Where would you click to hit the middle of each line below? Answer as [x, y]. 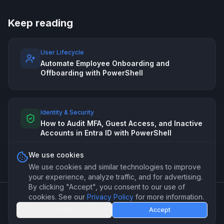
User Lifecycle [62, 52]
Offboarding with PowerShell [92, 73]
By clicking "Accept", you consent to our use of [107, 187]
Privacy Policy [110, 197]
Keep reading [40, 23]
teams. [112, 213]
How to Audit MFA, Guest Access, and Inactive [121, 123]
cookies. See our [57, 197]
